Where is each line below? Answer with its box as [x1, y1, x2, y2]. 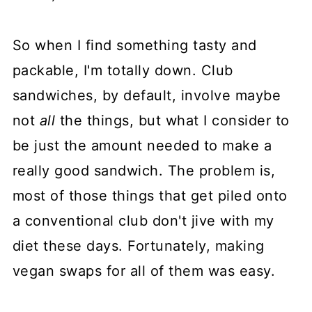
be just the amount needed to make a [12, 137, 272, 155]
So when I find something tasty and [12, 37, 257, 54]
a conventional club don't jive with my [12, 212, 274, 230]
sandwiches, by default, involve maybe [12, 87, 281, 104]
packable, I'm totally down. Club [12, 62, 233, 79]
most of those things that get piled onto [12, 187, 288, 205]
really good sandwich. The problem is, [12, 162, 276, 180]
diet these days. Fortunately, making [12, 237, 265, 255]
